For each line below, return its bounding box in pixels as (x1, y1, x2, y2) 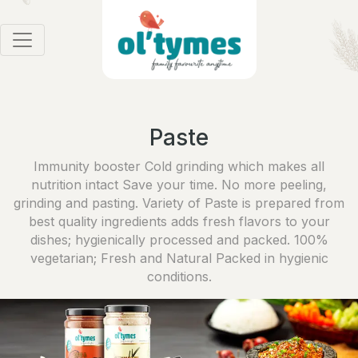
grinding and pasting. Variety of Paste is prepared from (14, 195, 344, 212)
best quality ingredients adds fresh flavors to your (28, 213, 330, 230)
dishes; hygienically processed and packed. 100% (30, 232, 328, 249)
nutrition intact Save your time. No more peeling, (31, 177, 327, 193)
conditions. (146, 268, 212, 285)
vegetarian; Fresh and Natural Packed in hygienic (30, 250, 328, 267)
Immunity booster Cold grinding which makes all (34, 158, 324, 175)
